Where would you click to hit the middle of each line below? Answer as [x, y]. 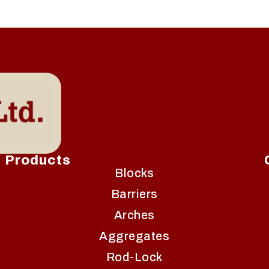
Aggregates [134, 236]
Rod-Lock [134, 257]
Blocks [134, 173]
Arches [134, 215]
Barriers [134, 194]
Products [38, 160]
